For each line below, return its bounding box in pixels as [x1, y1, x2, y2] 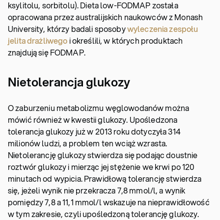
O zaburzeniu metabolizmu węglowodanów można [8, 102, 190, 113]
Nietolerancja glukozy [8, 74, 130, 90]
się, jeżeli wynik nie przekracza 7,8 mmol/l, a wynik [8, 185, 186, 196]
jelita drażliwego [8, 35, 68, 46]
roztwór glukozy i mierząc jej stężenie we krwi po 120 [8, 161, 195, 172]
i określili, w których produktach [67, 35, 183, 46]
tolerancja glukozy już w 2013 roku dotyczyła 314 [8, 126, 181, 137]
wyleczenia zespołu [127, 23, 198, 34]
